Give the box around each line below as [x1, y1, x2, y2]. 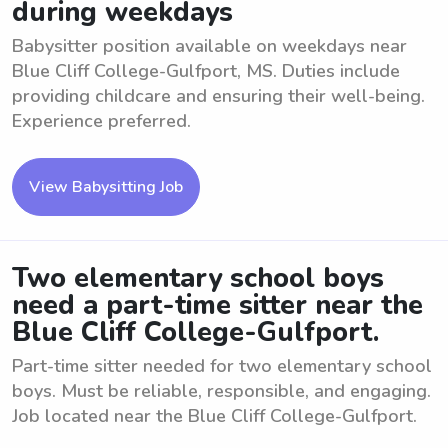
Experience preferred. [12, 109, 191, 133]
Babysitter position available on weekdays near [12, 34, 407, 58]
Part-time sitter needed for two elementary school [12, 354, 432, 378]
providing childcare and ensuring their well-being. [12, 84, 425, 108]
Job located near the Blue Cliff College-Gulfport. [12, 404, 417, 428]
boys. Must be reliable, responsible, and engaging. [12, 379, 431, 403]
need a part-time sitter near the [12, 287, 423, 324]
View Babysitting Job [29, 176, 183, 198]
